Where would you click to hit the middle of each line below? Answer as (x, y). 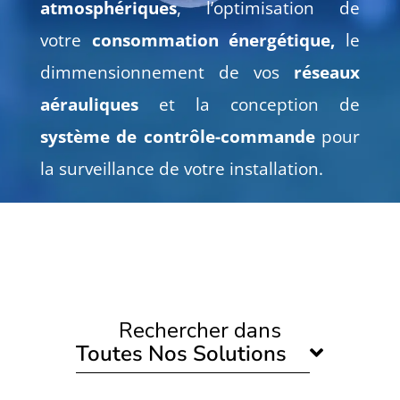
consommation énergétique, (208, 40)
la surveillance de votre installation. (181, 168)
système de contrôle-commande (177, 136)
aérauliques (89, 104)
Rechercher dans (200, 330)
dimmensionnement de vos (160, 72)
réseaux (320, 72)
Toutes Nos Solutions (182, 353)
